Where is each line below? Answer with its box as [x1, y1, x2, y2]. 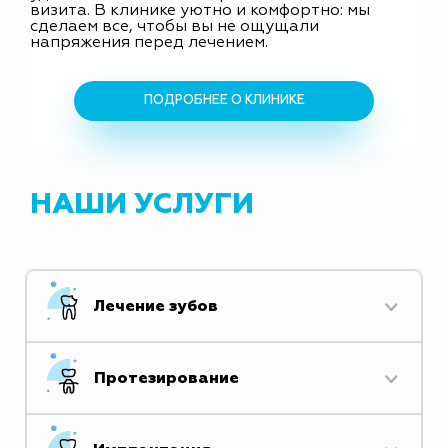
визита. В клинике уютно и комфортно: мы [30, 3, 370, 19]
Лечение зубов [93, 298, 218, 314]
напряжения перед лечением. [30, 35, 268, 51]
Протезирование [93, 370, 239, 386]
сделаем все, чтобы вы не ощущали [30, 19, 319, 35]
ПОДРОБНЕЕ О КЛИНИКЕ [143, 94, 305, 107]
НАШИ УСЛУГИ [30, 190, 254, 219]
